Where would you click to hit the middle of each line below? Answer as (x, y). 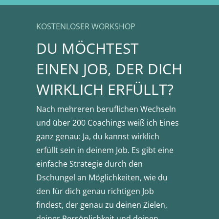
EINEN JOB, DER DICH (109, 69)
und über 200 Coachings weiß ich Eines (108, 123)
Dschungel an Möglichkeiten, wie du (102, 178)
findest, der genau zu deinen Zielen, (102, 205)
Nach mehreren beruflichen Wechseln (106, 109)
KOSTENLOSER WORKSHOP (86, 27)
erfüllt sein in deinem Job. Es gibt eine (105, 150)
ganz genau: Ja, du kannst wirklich (98, 137)
